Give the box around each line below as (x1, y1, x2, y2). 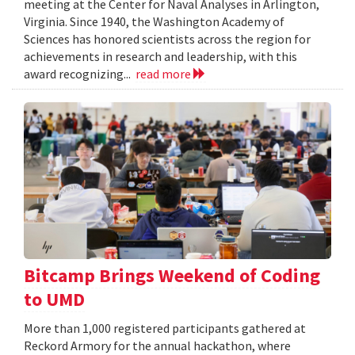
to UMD (24, 287, 85, 312)
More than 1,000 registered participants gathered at (24, 320, 306, 337)
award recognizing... (24, 66, 136, 82)
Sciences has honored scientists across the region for (24, 31, 311, 48)
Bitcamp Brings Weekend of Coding (24, 263, 320, 288)
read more (136, 66, 193, 82)
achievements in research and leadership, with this (24, 48, 297, 65)
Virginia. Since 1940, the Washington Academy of (24, 13, 284, 30)
